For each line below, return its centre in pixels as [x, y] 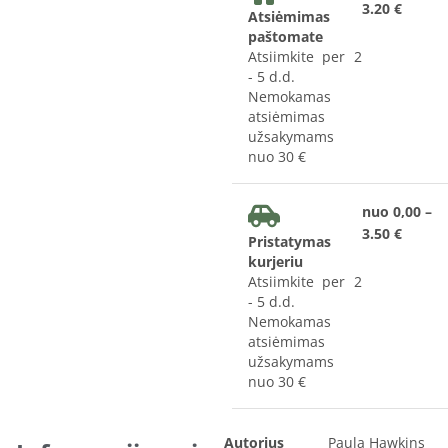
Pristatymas [290, 241]
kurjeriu [276, 261]
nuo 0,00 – [396, 211]
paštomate [286, 36]
